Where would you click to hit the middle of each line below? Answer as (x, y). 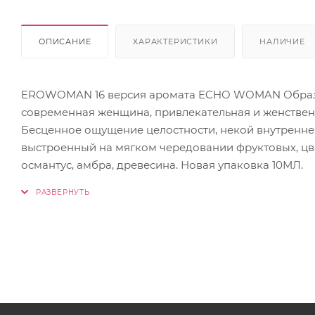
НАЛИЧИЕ (282, 41)
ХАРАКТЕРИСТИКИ (175, 41)
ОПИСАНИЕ (65, 41)
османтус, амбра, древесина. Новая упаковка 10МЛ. (162, 165)
